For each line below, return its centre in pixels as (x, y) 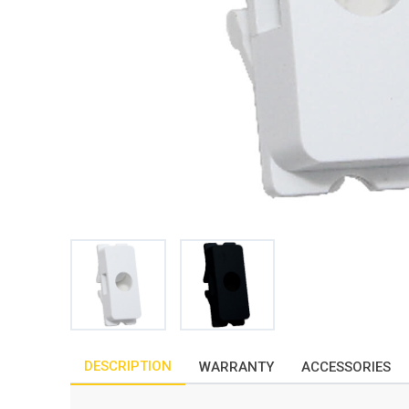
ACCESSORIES (346, 367)
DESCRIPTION (128, 366)
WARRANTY (236, 367)
